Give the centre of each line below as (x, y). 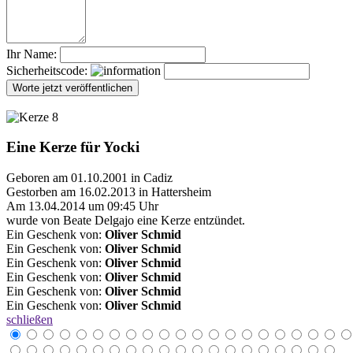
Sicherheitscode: (48, 70)
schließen (30, 320)
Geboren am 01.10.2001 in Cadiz (89, 178)
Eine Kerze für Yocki (73, 147)
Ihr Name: (32, 54)
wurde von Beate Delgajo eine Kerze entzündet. (126, 221)
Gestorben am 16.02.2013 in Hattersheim (109, 192)
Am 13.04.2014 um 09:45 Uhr (82, 206)
